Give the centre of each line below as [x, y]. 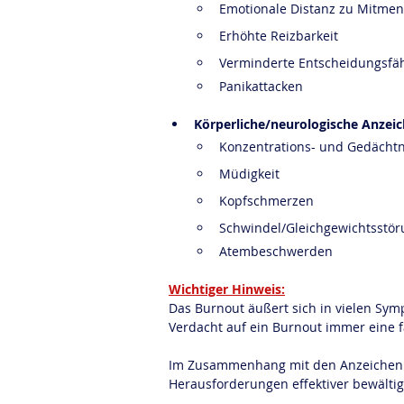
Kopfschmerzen [266, 201]
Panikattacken [261, 86]
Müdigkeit [249, 174]
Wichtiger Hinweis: [227, 289]
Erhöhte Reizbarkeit [279, 36]
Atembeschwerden [276, 251]
